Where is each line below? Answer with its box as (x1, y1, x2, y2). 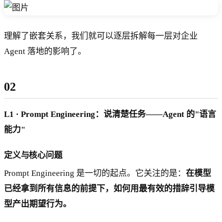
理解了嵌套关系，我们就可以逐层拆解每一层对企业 (4, 31, 198, 41)
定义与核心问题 (4, 150, 62, 160)
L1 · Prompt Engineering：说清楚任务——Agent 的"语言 (4, 109, 216, 119)
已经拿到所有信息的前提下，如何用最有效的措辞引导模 (4, 183, 215, 193)
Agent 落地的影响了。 (4, 46, 86, 56)
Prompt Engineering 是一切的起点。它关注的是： (4, 168, 186, 178)
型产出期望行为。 (4, 199, 71, 209)
